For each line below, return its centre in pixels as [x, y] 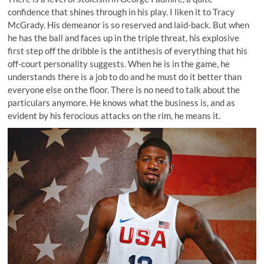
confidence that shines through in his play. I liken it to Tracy [121, 11]
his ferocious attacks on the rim [111, 115]
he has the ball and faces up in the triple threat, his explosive [124, 37]
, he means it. [196, 115]
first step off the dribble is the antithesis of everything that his [128, 50]
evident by [29, 115]
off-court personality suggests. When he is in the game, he [119, 63]
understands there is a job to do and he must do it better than [125, 76]
